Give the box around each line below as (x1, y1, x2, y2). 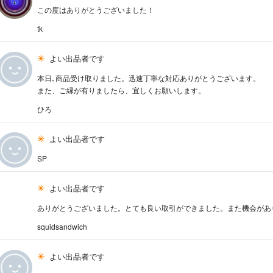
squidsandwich (37, 221, 88, 232)
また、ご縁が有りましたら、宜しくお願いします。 (37, 85, 206, 96)
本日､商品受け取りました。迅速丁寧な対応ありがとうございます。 (37, 73, 261, 83)
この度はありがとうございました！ (37, 4, 155, 15)
